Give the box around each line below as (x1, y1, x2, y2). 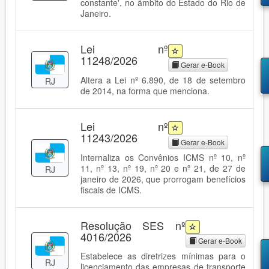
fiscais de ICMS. (80, 183, 142, 196)
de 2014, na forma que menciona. (80, 85, 210, 97)
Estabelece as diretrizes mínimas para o (80, 250, 246, 262)
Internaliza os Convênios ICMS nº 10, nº (80, 151, 246, 163)
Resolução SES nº (80, 217, 186, 233)
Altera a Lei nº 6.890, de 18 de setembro (80, 74, 246, 86)
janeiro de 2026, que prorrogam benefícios (80, 172, 246, 185)
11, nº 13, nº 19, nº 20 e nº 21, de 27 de (80, 162, 246, 174)
